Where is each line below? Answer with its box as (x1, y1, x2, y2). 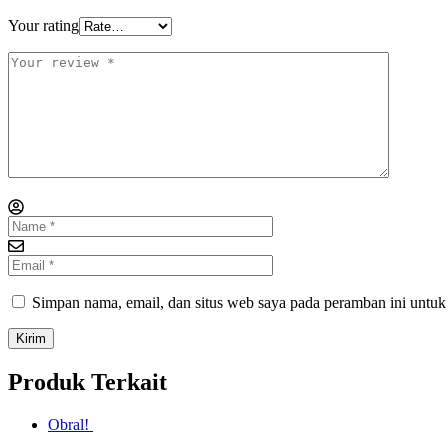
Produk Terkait (8, 368, 167, 395)
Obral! (48, 415, 89, 433)
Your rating (8, 16, 79, 34)
